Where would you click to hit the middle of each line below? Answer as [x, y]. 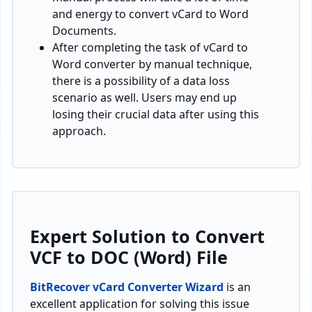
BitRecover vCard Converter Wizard [127, 287]
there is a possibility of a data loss [141, 81]
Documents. [84, 31]
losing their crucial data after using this [156, 114]
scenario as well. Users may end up [145, 97]
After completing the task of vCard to [150, 47]
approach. [79, 131]
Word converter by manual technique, [152, 64]
